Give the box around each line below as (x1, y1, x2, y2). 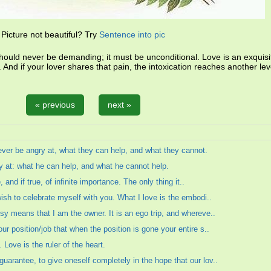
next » (108, 100, 132, 109)
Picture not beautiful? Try (1, 30, 97, 39)
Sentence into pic (99, 30, 166, 39)
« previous (35, 100, 76, 109)
